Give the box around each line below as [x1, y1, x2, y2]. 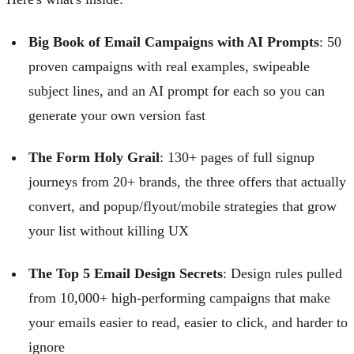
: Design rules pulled [223, 265, 342, 281]
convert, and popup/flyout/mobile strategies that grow [28, 198, 337, 215]
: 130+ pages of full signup [160, 149, 314, 166]
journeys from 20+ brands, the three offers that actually [28, 174, 346, 190]
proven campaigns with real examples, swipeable [28, 58, 310, 74]
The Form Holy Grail [28, 149, 160, 166]
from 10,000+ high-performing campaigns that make [28, 289, 330, 306]
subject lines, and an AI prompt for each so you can [28, 82, 325, 99]
